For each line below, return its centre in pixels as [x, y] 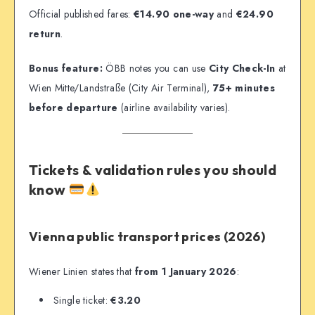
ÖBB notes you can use [155, 69]
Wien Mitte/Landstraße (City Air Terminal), [121, 88]
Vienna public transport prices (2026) [147, 236]
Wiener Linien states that [82, 272]
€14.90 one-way [174, 14]
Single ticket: [82, 301]
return [45, 34]
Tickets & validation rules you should [153, 170]
